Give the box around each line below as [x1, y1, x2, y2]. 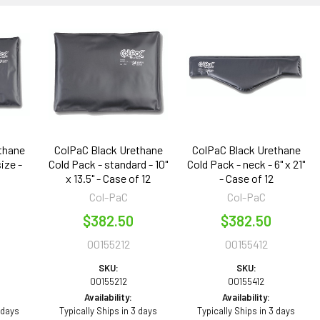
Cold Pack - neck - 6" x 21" [187, 156, 306, 171]
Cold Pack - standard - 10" [49, 156, 169, 171]
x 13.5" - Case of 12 [66, 171, 151, 185]
